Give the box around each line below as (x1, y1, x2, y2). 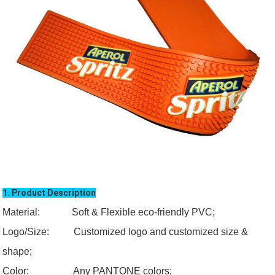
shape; (2, 246, 33, 257)
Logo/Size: (2, 227, 74, 238)
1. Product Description (2, 188, 96, 198)
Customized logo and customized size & (74, 227, 249, 238)
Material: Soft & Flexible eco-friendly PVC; (2, 207, 215, 218)
